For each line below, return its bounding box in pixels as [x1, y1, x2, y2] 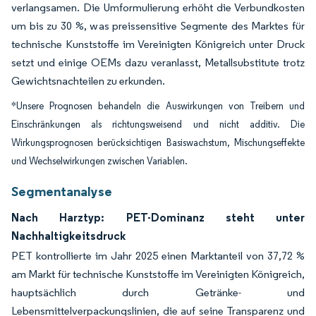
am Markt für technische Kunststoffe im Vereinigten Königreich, [11, 267, 305, 281]
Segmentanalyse [11, 183, 112, 200]
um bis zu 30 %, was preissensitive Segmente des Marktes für [11, 19, 305, 33]
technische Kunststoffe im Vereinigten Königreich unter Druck [11, 37, 305, 51]
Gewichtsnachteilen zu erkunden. [11, 74, 165, 88]
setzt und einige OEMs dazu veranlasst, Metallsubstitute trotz [11, 56, 305, 70]
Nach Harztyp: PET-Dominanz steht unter [11, 210, 305, 225]
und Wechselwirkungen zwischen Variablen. [11, 155, 188, 168]
